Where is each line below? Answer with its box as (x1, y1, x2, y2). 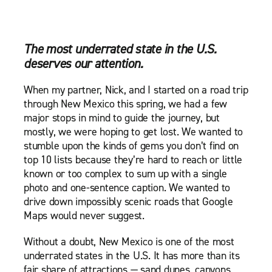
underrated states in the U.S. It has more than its (24, 248, 240, 263)
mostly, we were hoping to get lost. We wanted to (24, 124, 243, 140)
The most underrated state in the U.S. (24, 41, 217, 58)
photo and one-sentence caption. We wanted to (24, 180, 230, 195)
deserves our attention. (24, 55, 143, 73)
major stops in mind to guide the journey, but (24, 110, 220, 126)
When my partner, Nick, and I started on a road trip (24, 83, 248, 98)
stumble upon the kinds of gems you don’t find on (24, 138, 239, 154)
